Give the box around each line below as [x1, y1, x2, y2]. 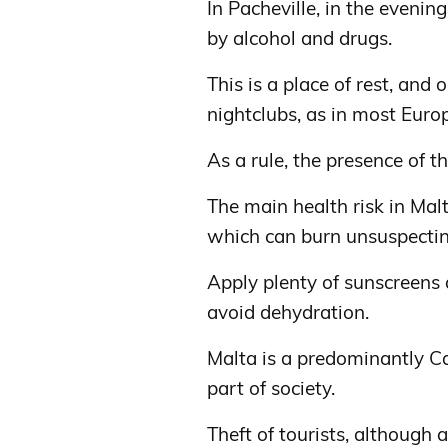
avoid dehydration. [207, 300, 369, 324]
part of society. [207, 376, 335, 400]
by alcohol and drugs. [207, 26, 392, 50]
